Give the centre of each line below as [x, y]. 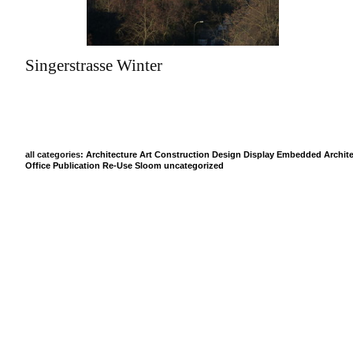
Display [259, 155]
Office [38, 166]
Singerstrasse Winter [94, 65]
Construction [182, 155]
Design [227, 155]
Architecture [111, 155]
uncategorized [194, 166]
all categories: [56, 155]
